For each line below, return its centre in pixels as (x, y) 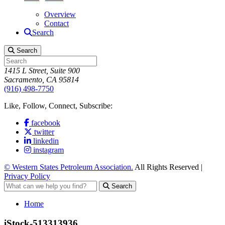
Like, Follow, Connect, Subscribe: (58, 106)
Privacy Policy (27, 176)
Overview (60, 14)
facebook (46, 123)
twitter (44, 132)
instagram (48, 150)
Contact (57, 23)
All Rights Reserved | (168, 167)
